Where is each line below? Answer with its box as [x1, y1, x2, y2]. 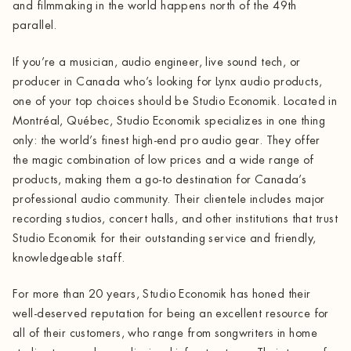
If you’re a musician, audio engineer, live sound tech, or [13, 56, 301, 68]
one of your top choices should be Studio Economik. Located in [13, 95, 338, 107]
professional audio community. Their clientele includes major [13, 193, 325, 205]
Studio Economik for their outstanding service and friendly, [13, 232, 317, 244]
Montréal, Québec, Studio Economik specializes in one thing [13, 114, 326, 127]
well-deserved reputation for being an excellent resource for [13, 308, 329, 320]
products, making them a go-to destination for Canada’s [13, 173, 307, 186]
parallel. [13, 19, 57, 31]
